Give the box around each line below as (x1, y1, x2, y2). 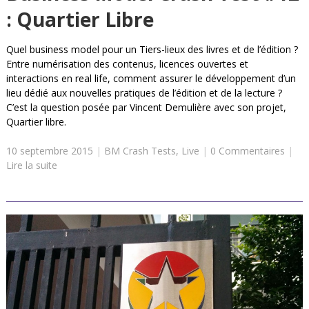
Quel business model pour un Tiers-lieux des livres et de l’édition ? (6, 43, 298, 57)
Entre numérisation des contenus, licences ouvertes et (6, 57, 248, 71)
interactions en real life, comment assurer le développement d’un (6, 72, 296, 86)
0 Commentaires (210, 144, 285, 158)
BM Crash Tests (103, 144, 176, 158)
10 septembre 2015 (6, 144, 93, 158)
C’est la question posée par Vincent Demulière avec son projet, (6, 101, 286, 114)
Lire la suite (6, 159, 57, 172)
